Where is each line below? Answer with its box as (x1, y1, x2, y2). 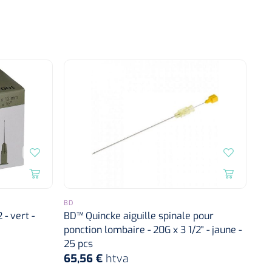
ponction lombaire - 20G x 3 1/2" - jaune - (64, 223, 242, 236)
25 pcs (64, 237, 93, 250)
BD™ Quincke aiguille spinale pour (64, 209, 214, 222)
